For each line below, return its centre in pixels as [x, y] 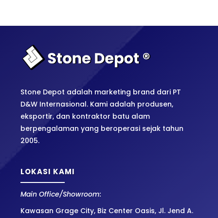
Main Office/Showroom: [61, 194]
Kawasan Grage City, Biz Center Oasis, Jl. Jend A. [107, 211]
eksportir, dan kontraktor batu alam [85, 117]
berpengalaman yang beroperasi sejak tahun [102, 129]
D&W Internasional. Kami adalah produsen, [97, 104]
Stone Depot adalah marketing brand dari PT [101, 92]
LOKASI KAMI [48, 172]
